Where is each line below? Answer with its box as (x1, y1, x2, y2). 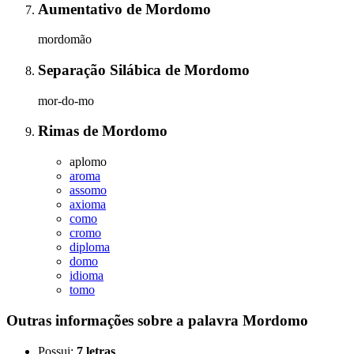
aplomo (70, 155, 107, 169)
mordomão (38, 32, 92, 47)
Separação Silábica (38, 61, 165, 78)
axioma (70, 198, 106, 212)
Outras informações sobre (6, 311, 176, 329)
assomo (70, 183, 107, 198)
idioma (70, 269, 104, 283)
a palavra (176, 311, 243, 329)
